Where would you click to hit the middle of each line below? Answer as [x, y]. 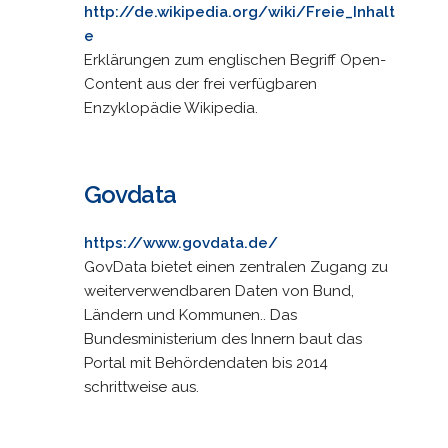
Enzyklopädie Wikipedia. [170, 107]
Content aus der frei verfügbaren [200, 83]
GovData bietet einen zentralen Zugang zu [235, 266]
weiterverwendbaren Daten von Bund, [218, 290]
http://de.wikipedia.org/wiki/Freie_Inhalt [239, 11]
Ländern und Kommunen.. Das [190, 314]
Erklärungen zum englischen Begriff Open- [234, 59]
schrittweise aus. [141, 386]
